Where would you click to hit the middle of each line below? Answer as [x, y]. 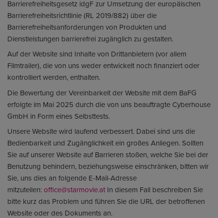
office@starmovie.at [74, 190]
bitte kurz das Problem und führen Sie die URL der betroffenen [106, 201]
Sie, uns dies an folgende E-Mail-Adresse [72, 178]
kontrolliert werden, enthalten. [54, 77]
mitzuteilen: [26, 190]
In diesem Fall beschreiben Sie [154, 190]
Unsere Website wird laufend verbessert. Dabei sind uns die [101, 131]
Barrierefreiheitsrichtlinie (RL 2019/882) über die [82, 15]
